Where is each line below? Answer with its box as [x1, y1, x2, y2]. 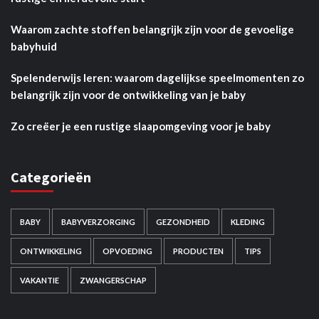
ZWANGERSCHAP [80, 275, 147, 285]
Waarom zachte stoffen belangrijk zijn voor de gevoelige [11, 22, 294, 36]
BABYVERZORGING [61, 216, 135, 226]
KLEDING [231, 216, 265, 226]
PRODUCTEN [173, 246, 224, 256]
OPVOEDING [103, 246, 152, 256]
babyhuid [11, 39, 57, 53]
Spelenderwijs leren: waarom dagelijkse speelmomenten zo [11, 70, 304, 84]
